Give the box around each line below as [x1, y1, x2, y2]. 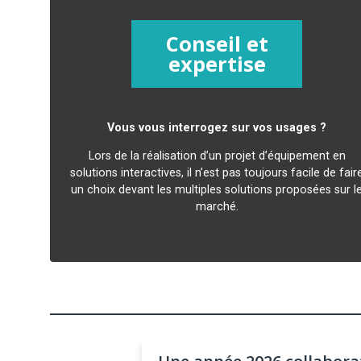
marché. [195, 200, 239, 214]
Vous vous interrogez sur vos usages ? [107, 120, 327, 135]
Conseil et [165, 30, 268, 59]
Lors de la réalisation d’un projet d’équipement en [88, 149, 346, 164]
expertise [168, 50, 266, 79]
